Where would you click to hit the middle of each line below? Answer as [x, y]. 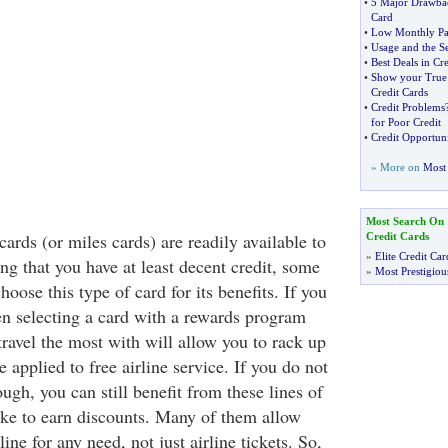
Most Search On [404, 221]
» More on [396, 167]
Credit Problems [407, 107]
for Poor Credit [405, 122]
